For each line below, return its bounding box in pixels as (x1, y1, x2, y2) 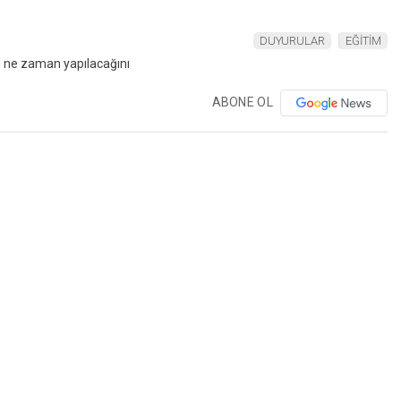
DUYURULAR (260, 33, 325, 47)
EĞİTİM (346, 33, 381, 47)
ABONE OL (211, 94, 273, 109)
